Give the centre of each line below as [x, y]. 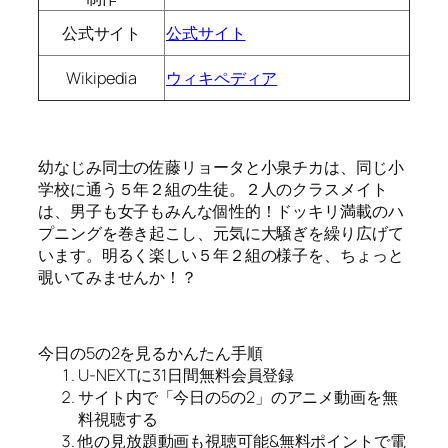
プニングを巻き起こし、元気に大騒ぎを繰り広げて [221, 232]
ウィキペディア [222, 78]
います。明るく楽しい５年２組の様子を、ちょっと [221, 254]
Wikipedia [101, 78]
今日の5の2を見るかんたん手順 [150, 353]
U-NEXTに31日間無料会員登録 [186, 375]
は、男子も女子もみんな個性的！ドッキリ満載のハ [221, 210]
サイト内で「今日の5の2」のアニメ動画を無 [238, 397]
